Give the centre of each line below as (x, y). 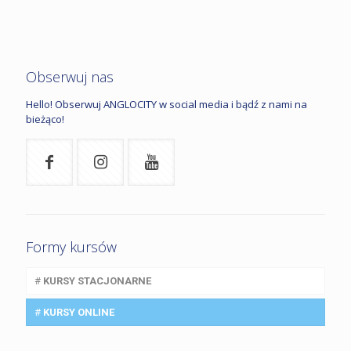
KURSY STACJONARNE (97, 280)
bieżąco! (45, 119)
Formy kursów (71, 246)
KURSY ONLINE (79, 312)
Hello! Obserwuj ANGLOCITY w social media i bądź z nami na (166, 104)
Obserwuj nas (70, 76)
